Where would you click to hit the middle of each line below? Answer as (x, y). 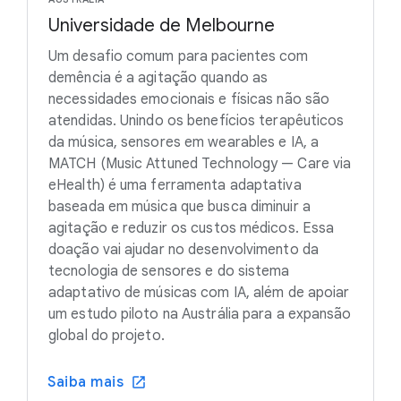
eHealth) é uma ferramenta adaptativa (175, 186)
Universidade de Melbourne (162, 26)
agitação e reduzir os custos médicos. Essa (192, 229)
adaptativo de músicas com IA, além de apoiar (199, 293)
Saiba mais (85, 383)
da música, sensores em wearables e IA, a (184, 143)
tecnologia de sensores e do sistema (169, 272)
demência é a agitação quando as (158, 78)
